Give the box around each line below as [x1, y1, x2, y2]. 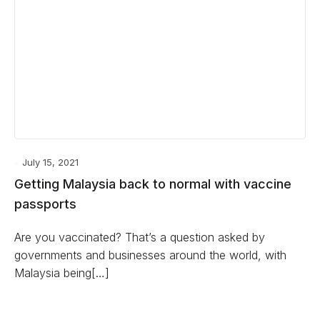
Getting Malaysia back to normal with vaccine [14, 176, 291, 191]
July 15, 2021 [22, 156, 79, 168]
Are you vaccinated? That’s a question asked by [14, 230, 265, 244]
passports [14, 196, 76, 211]
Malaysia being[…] [14, 266, 109, 280]
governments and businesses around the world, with [14, 248, 286, 262]
